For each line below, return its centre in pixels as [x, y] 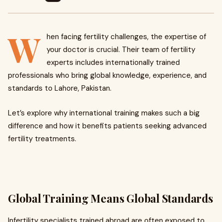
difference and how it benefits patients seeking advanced [107, 126]
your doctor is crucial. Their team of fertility [121, 50]
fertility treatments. [42, 139]
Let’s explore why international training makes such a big [104, 113]
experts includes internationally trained [113, 62]
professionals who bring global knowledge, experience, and [107, 75]
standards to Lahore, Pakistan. [60, 88]
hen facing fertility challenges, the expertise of [126, 37]
